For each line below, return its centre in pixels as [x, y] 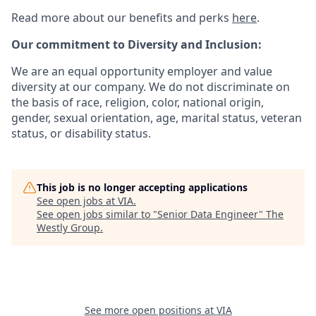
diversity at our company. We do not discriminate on [151, 86]
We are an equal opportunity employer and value [142, 71]
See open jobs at [77, 200]
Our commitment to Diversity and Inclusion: [136, 44]
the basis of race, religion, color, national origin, [138, 102]
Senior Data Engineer [208, 214]
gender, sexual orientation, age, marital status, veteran [157, 117]
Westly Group [68, 227]
